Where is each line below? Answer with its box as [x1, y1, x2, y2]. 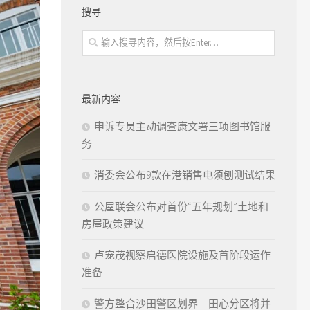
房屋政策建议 [82, 217, 144, 230]
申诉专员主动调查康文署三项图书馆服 [94, 119, 271, 133]
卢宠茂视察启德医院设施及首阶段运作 [94, 248, 271, 262]
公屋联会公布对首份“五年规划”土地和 [94, 199, 268, 213]
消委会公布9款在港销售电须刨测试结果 [94, 167, 275, 181]
